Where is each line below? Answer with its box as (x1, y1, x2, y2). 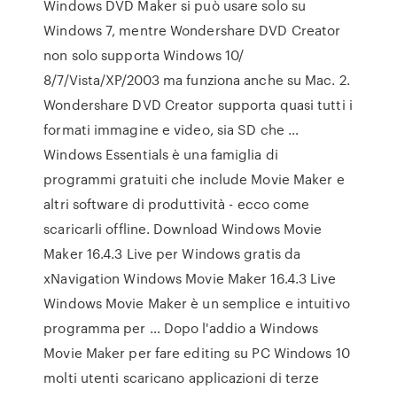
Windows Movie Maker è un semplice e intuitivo (43, 293, 350, 313)
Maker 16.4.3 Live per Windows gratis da (43, 244, 301, 263)
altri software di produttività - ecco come (43, 194, 310, 214)
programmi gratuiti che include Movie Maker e (43, 169, 345, 189)
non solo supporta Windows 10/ (43, 45, 245, 65)
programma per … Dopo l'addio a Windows (43, 318, 319, 338)
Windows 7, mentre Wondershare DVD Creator (43, 20, 341, 40)
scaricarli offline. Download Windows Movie (43, 219, 323, 238)
